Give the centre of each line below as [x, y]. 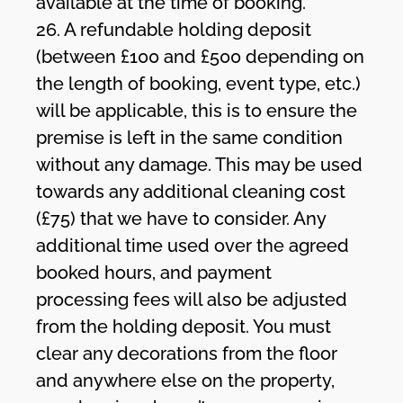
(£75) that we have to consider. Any [181, 218]
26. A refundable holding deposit [174, 29]
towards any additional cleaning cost [191, 191]
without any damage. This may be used [200, 164]
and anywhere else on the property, [186, 380]
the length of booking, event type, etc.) [199, 83]
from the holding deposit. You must [184, 326]
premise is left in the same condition [190, 137]
